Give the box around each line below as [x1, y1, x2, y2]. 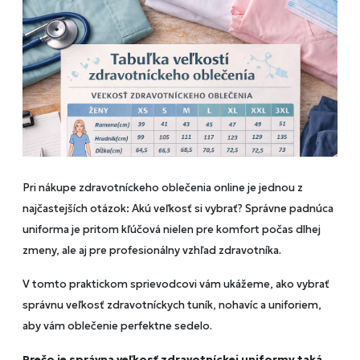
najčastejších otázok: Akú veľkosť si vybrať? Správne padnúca [22, 202, 333, 216]
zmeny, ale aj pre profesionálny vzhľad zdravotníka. [22, 243, 281, 258]
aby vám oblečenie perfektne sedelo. [22, 319, 212, 333]
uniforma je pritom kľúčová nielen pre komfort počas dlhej [22, 223, 321, 237]
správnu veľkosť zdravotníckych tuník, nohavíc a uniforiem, [22, 298, 321, 313]
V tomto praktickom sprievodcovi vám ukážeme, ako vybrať [22, 277, 329, 292]
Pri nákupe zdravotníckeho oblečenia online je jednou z [22, 181, 303, 195]
